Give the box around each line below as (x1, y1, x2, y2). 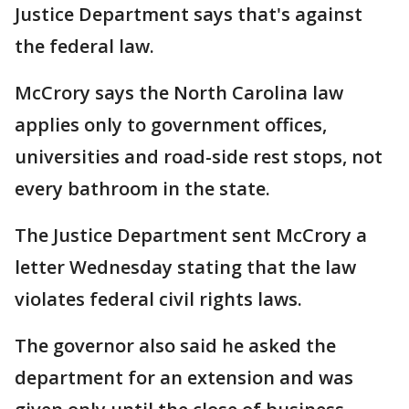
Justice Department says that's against (15, 2, 362, 27)
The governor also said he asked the (15, 333, 336, 359)
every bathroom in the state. (15, 176, 270, 202)
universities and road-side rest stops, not (15, 144, 383, 170)
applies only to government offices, (15, 112, 327, 138)
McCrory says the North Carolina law (15, 80, 343, 106)
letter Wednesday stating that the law (15, 255, 356, 280)
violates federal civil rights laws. (15, 287, 302, 312)
